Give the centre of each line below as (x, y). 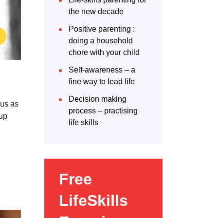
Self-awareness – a (102, 70)
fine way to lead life (102, 82)
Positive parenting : (102, 29)
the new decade (96, 11)
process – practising (103, 111)
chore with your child (104, 52)
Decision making (98, 99)
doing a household (101, 41)
